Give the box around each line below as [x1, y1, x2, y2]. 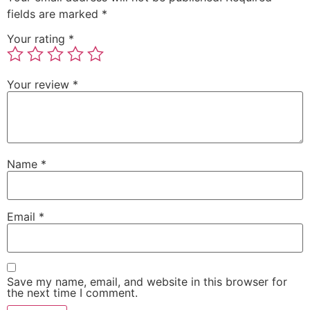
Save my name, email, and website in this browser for [7, 275, 287, 289]
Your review [7, 77, 73, 92]
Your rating [7, 32, 69, 46]
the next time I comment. [7, 286, 138, 300]
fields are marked [7, 7, 102, 21]
